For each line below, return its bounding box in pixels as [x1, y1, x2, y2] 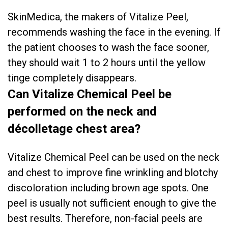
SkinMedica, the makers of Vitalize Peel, [8, 11, 188, 23]
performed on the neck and [8, 104, 157, 119]
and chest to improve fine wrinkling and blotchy [8, 166, 218, 179]
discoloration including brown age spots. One [8, 182, 209, 194]
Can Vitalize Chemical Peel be [8, 87, 172, 101]
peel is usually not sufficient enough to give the [8, 197, 216, 209]
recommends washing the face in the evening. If [8, 26, 220, 38]
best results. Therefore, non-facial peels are [8, 212, 203, 224]
